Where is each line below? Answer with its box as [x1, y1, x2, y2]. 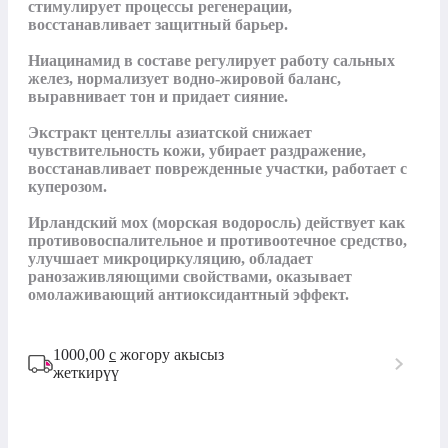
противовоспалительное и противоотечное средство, [28, 232, 407, 250]
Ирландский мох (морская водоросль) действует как [28, 214, 405, 232]
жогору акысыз [116, 346, 224, 364]
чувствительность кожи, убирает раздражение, [28, 142, 366, 160]
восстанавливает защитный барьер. [28, 16, 288, 34]
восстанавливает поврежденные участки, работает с [28, 160, 407, 178]
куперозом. [28, 178, 107, 196]
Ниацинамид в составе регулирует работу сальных [28, 52, 395, 70]
